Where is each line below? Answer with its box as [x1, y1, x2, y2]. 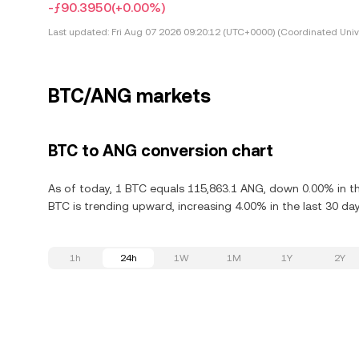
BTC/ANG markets [48, 85, 211, 107]
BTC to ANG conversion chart [48, 141, 273, 160]
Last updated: [48, 26, 109, 38]
